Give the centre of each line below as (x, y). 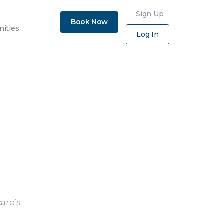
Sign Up (150, 14)
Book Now (89, 22)
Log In (147, 34)
